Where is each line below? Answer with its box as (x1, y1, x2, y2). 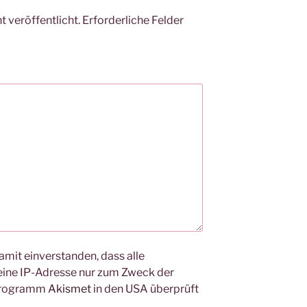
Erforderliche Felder (82, 13, 184, 27)
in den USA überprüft (91, 282, 199, 296)
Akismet (48, 282, 91, 296)
